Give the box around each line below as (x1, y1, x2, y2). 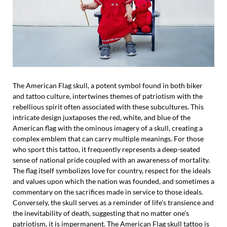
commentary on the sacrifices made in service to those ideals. (13, 187, 203, 196)
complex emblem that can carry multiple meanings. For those (13, 134, 204, 143)
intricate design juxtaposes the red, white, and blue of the (13, 112, 191, 122)
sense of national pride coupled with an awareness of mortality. (13, 155, 210, 164)
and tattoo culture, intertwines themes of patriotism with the (13, 91, 203, 100)
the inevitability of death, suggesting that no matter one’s (13, 208, 189, 217)
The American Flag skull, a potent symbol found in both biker (13, 81, 203, 90)
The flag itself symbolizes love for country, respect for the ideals (13, 166, 211, 175)
